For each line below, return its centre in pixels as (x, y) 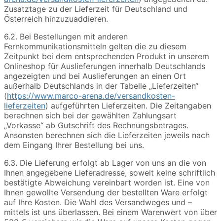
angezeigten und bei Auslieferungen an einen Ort (95, 76)
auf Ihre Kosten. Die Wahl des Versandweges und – (98, 203)
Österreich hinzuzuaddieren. (56, 19)
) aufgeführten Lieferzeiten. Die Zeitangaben (128, 106)
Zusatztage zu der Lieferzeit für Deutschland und (96, 9)
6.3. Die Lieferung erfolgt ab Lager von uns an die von (105, 163)
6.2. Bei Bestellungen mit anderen (66, 37)
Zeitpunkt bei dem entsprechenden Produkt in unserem (107, 56)
